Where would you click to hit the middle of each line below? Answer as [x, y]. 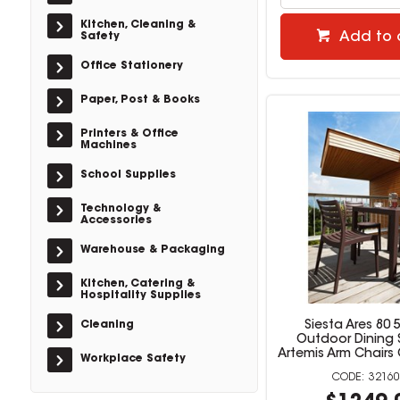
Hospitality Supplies [140, 296]
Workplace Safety [133, 359]
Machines [108, 146]
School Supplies [128, 175]
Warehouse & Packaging [152, 250]
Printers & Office [129, 134]
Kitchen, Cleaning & [137, 25]
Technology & [120, 209]
